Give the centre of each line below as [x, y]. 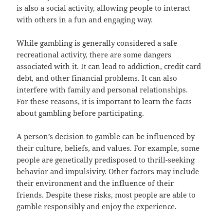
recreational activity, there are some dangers [94, 55]
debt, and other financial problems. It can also [97, 78]
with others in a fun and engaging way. [85, 20]
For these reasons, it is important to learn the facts [104, 101]
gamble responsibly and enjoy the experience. [97, 207]
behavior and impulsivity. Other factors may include [108, 172]
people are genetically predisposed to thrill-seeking [106, 160]
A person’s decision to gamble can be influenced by [106, 136]
